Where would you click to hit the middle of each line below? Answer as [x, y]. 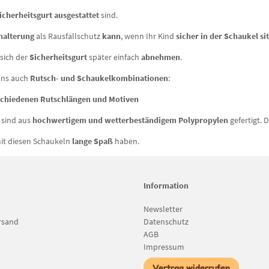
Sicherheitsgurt [59, 57]
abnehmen [160, 57]
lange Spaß [92, 141]
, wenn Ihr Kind [148, 36]
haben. [126, 141]
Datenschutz [166, 221]
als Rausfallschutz [69, 36]
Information [166, 185]
